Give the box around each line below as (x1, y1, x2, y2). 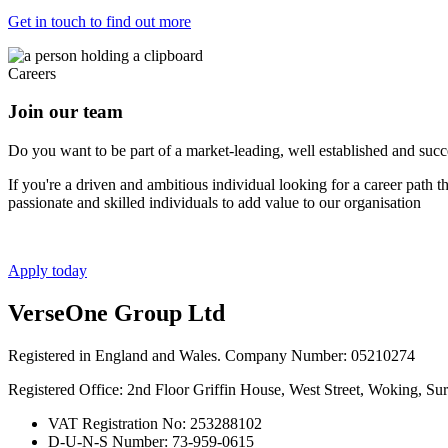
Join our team (8, 101, 123, 123)
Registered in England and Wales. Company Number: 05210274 (8, 346, 415, 364)
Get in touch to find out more (8, 12, 191, 30)
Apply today (8, 261, 87, 279)
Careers (8, 64, 56, 82)
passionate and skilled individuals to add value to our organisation (8, 193, 421, 211)
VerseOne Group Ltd (8, 299, 225, 326)
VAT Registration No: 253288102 (48, 414, 262, 432)
